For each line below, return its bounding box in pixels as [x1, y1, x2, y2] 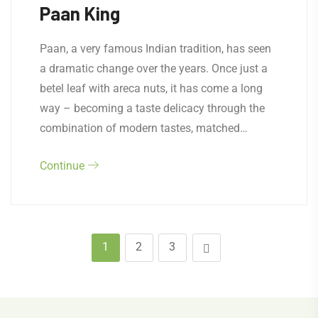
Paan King [40, 2, 120, 25]
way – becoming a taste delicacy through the [40, 102, 265, 116]
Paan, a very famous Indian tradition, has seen [40, 42, 271, 56]
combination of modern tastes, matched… [40, 121, 248, 136]
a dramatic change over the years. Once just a [40, 62, 268, 76]
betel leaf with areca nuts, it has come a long [40, 82, 263, 96]
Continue [40, 159, 87, 173]
